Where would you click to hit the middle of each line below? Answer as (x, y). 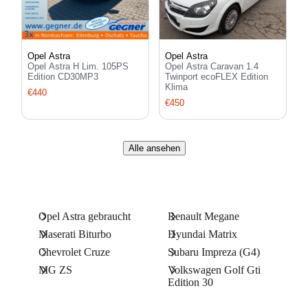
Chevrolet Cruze (74, 252)
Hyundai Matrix (202, 234)
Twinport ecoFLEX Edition (217, 77)
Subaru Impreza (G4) (214, 252)
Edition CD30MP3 (63, 77)
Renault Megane (203, 217)
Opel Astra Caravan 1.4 (212, 67)
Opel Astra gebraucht (85, 217)
